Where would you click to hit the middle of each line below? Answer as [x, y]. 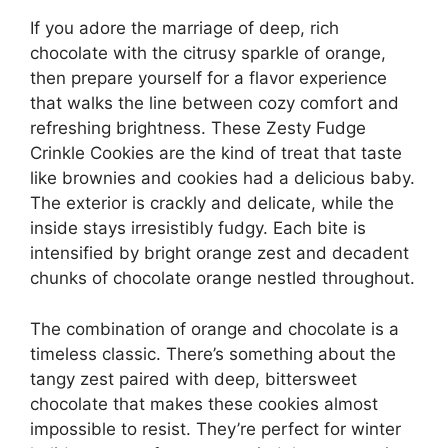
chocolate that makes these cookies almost [204, 403]
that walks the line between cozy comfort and [214, 103]
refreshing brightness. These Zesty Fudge [198, 128]
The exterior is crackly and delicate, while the [212, 203]
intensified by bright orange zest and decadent [219, 253]
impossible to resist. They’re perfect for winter [215, 428]
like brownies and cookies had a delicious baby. [222, 178]
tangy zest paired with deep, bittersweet [193, 378]
